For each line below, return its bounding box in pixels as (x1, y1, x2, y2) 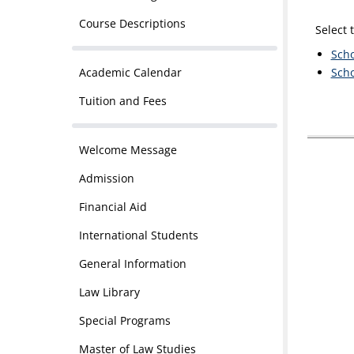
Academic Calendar (78, 65, 182, 80)
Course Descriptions (78, 16, 186, 31)
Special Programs (78, 313, 171, 328)
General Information (78, 256, 186, 271)
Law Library (78, 284, 140, 299)
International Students (78, 228, 198, 243)
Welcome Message (78, 142, 177, 157)
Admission (78, 171, 134, 186)
